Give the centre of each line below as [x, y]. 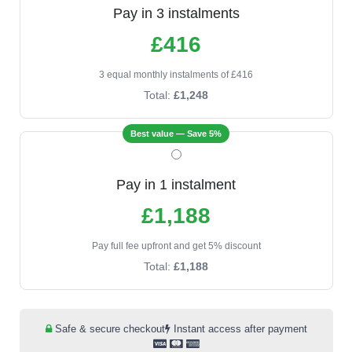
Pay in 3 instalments [176, 13]
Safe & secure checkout [108, 329]
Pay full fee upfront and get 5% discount [176, 246]
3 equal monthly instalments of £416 [176, 75]
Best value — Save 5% [176, 134]
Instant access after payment [238, 329]
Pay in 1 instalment [176, 185]
